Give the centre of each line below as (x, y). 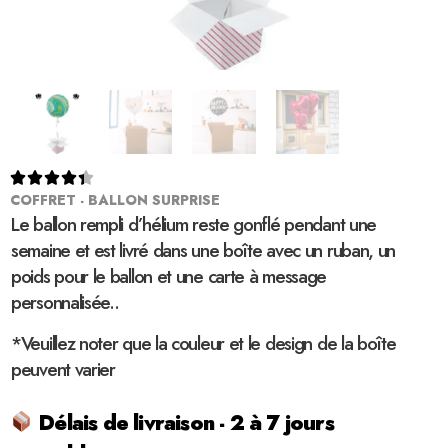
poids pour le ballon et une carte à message (169, 276)
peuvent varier (63, 369)
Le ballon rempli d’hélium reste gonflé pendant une (194, 224)
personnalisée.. (65, 302)
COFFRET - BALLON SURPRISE (115, 199)
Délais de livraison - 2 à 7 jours (183, 422)
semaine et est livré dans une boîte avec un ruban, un (203, 250)
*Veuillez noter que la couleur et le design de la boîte (203, 343)
